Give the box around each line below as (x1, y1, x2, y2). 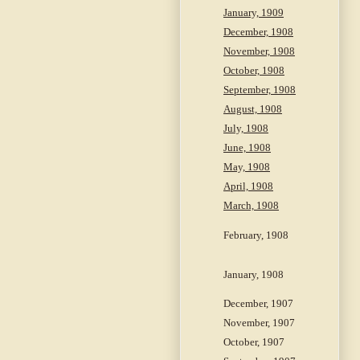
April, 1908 (223, 180, 273, 193)
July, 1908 (223, 122, 268, 135)
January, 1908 (223, 268, 284, 281)
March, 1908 (223, 199, 279, 212)
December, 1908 (223, 26, 293, 39)
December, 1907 (223, 297, 293, 310)
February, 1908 (223, 229, 288, 242)
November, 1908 (223, 45, 295, 58)
